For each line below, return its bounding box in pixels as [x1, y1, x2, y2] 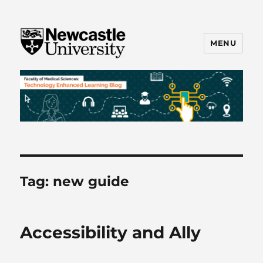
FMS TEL [20, 66, 80, 83]
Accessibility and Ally [20, 222, 201, 243]
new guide [53, 173, 130, 190]
